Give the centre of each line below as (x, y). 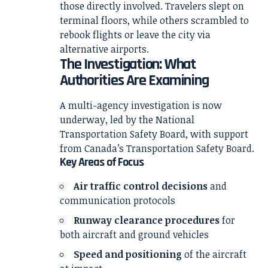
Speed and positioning (128, 255)
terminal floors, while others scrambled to (154, 20)
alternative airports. (104, 49)
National (175, 119)
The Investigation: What (128, 64)
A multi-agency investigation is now (141, 105)
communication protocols (118, 201)
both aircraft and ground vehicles (134, 235)
